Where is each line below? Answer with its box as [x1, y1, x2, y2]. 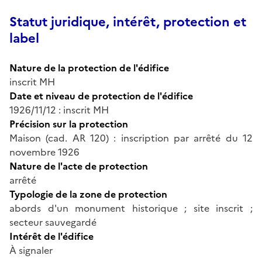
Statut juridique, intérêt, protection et [9, 12, 246, 32]
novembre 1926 [9, 144, 80, 159]
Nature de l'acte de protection [9, 158, 148, 173]
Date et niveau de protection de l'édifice [9, 88, 193, 103]
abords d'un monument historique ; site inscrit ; [9, 201, 253, 215]
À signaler [9, 243, 53, 257]
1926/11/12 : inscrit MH [9, 102, 109, 117]
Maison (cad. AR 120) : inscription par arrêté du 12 [9, 130, 253, 145]
